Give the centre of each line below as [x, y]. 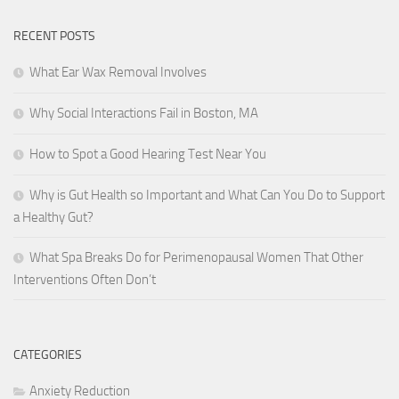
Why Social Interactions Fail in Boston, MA [144, 114]
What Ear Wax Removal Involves [118, 73]
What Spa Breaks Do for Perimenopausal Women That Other [196, 258]
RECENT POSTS [54, 37]
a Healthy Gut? [53, 218]
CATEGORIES [48, 355]
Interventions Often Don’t [85, 280]
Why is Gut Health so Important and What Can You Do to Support [207, 195]
